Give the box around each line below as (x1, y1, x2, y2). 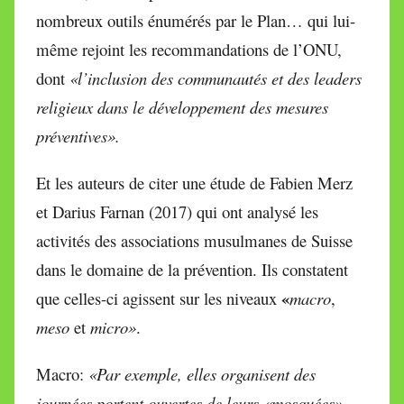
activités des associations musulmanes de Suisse (36, 229, 353, 252)
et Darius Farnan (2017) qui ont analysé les (36, 200, 318, 224)
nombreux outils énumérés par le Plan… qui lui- (36, 9, 355, 32)
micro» (90, 316, 136, 339)
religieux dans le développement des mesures (36, 96, 328, 119)
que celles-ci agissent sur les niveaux (36, 287, 277, 310)
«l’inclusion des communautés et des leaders (69, 67, 362, 90)
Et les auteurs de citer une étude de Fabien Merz (36, 171, 353, 195)
